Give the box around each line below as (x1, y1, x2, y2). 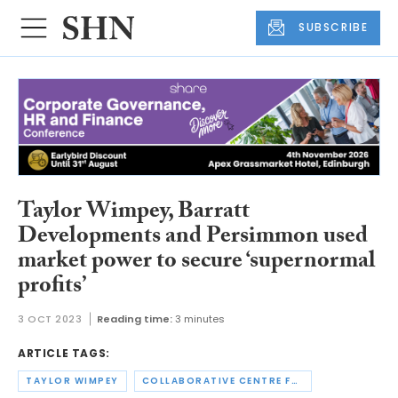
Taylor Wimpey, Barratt (18, 193, 250, 233)
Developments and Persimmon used (18, 218, 368, 258)
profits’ (18, 267, 86, 307)
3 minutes (174, 312, 225, 327)
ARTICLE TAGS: (18, 346, 110, 362)
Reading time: (96, 312, 172, 327)
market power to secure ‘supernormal (18, 243, 376, 283)
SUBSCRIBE (298, 20, 369, 36)
